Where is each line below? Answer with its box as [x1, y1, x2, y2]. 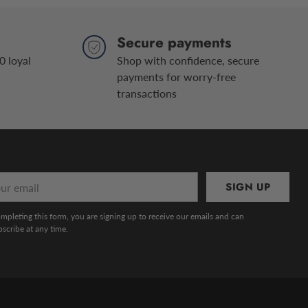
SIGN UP [225, 179, 271, 195]
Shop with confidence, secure [116, 54, 259, 67]
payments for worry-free [116, 70, 236, 84]
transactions [116, 87, 177, 100]
